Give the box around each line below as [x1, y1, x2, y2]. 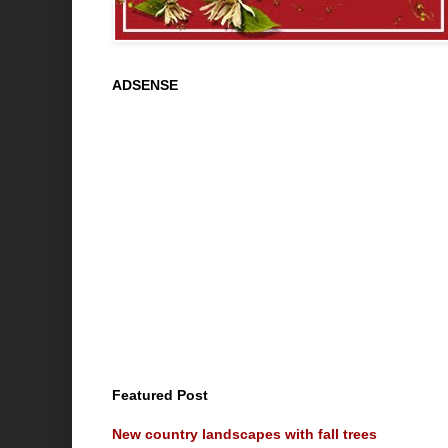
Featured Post [112, 386, 208, 403]
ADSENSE [112, 76, 178, 93]
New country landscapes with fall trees [112, 425, 377, 442]
